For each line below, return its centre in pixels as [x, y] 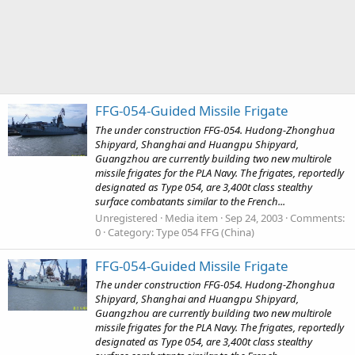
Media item [191, 218]
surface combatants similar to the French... [190, 201]
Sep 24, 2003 [254, 218]
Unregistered [126, 218]
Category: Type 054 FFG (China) [181, 232]
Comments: [317, 218]
